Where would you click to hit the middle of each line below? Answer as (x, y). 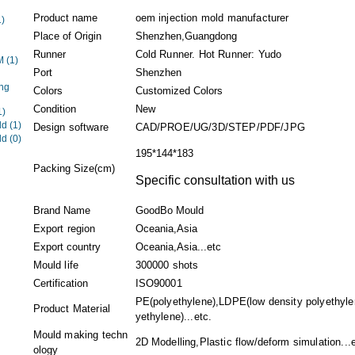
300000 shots (167, 265)
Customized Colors (179, 91)
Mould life (56, 265)
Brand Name (61, 210)
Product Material (72, 309)
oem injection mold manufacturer (212, 18)
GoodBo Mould (169, 210)
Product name (65, 18)
